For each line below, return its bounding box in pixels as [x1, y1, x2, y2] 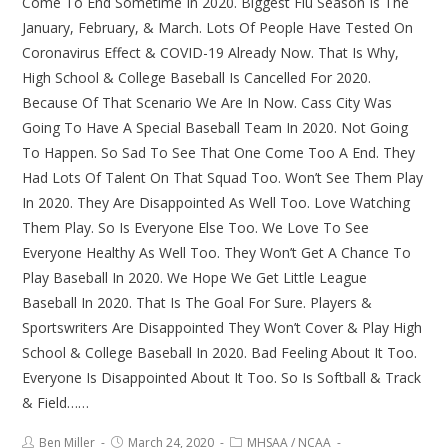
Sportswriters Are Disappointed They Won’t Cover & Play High [22, 318, 423, 338]
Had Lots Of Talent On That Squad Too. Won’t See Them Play [22, 168, 424, 188]
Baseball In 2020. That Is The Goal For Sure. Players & [22, 293, 373, 313]
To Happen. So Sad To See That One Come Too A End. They [22, 143, 416, 163]
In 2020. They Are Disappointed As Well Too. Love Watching [22, 193, 411, 213]
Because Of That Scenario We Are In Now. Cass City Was [22, 93, 393, 113]
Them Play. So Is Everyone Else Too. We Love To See [22, 218, 370, 238]
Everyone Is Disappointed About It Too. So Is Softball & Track [22, 368, 422, 388]
